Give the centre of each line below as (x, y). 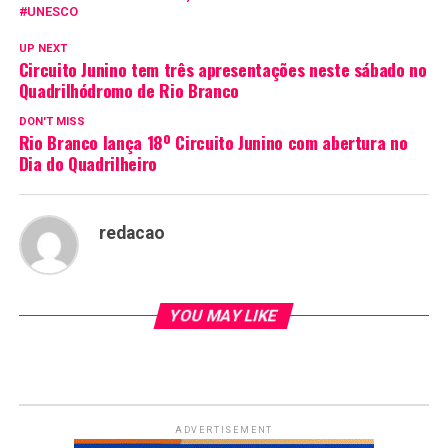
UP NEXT (42, 49)
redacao (131, 233)
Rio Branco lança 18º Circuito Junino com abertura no (213, 142)
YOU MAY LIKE (224, 316)
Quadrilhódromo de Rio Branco (128, 90)
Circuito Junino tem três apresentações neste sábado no (222, 69)
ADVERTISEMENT (224, 430)
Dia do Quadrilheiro (87, 163)
